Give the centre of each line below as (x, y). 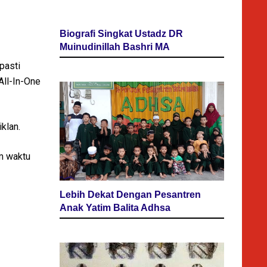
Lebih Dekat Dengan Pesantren (130, 194)
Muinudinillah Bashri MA (115, 46)
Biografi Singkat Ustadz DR (121, 33)
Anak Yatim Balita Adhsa (115, 207)
